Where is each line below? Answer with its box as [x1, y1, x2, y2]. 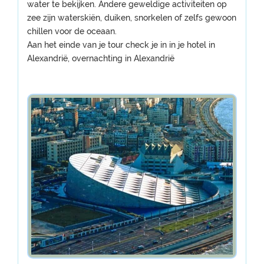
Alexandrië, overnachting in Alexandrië [27, 54, 174, 63]
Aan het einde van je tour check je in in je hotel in [27, 40, 215, 49]
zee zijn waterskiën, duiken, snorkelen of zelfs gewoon [27, 13, 236, 22]
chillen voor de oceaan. [27, 27, 117, 36]
